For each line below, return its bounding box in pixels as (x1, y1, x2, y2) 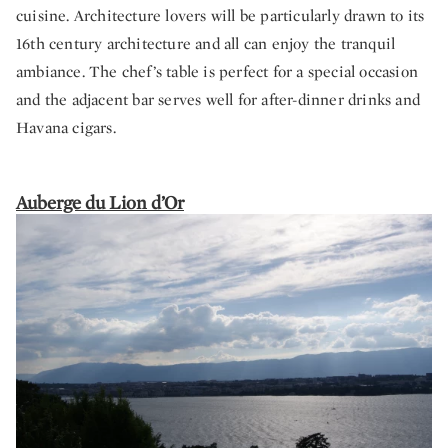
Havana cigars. (16, 116, 116, 138)
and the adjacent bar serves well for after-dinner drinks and (16, 88, 421, 110)
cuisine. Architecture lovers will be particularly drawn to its (16, 4, 425, 26)
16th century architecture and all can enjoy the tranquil (16, 32, 396, 54)
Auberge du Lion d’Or (16, 189, 184, 214)
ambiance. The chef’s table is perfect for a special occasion (16, 60, 419, 82)
